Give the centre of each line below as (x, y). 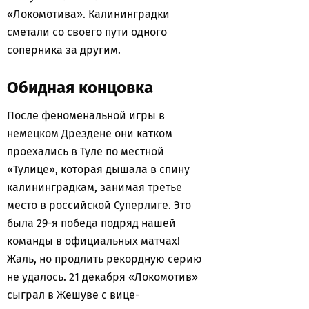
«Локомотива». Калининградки (88, 14)
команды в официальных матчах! (93, 241)
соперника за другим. (65, 50)
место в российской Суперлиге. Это (99, 205)
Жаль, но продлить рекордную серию (104, 259)
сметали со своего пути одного (87, 32)
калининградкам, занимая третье (94, 187)
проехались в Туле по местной (86, 151)
